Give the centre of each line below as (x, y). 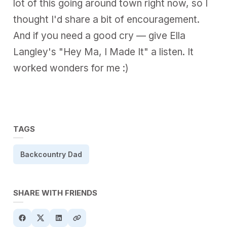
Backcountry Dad (51, 154)
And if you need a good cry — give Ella (100, 35)
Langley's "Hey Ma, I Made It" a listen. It (104, 52)
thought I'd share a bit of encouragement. (107, 19)
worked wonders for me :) (71, 68)
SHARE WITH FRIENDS (55, 193)
